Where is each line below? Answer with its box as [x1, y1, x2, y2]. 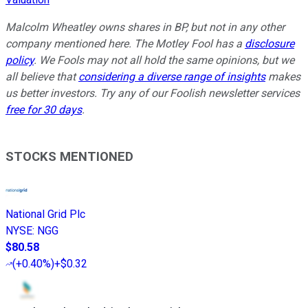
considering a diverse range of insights [78, 69, 265, 83]
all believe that [5, 69, 78, 83]
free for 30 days [5, 102, 82, 116]
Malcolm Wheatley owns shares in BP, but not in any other [5, 20, 285, 34]
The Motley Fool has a [134, 36, 245, 50]
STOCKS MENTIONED [5, 149, 133, 165]
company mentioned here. [5, 36, 131, 50]
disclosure [245, 36, 294, 50]
